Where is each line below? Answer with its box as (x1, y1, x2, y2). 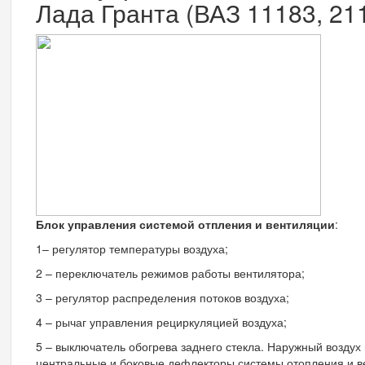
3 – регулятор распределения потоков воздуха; (36, 288, 289, 306)
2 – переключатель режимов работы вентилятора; (36, 264, 305, 281)
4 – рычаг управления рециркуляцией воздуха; (36, 313, 287, 330)
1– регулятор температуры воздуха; (36, 240, 228, 257)
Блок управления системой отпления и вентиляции (36, 215, 335, 232)
